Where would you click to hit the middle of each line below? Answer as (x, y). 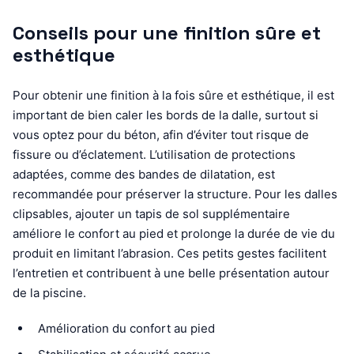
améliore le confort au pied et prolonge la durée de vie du (174, 233)
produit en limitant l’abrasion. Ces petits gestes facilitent (169, 253)
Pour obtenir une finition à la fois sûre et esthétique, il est (173, 95)
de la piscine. (49, 292)
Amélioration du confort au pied (126, 328)
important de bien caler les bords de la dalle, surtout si (166, 115)
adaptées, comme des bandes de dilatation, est (144, 174)
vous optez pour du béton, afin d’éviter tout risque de (161, 134)
